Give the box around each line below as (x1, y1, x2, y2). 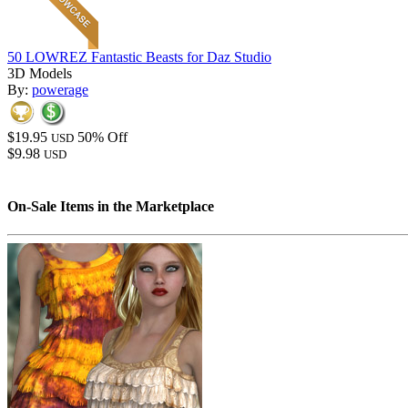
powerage (32, 82, 88, 98)
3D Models (7, 66, 72, 82)
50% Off (77, 129, 127, 146)
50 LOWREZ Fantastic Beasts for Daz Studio (7, 49, 271, 66)
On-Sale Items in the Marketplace (7, 198, 214, 214)
